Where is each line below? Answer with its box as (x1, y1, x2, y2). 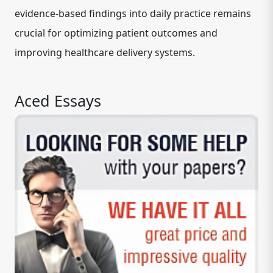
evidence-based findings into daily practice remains (15, 7, 251, 20)
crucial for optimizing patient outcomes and (15, 26, 218, 40)
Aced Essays (15, 90, 101, 111)
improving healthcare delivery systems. (15, 46, 195, 59)
